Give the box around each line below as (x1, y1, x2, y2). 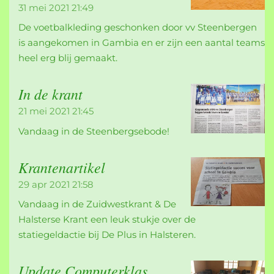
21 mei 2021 (18, 105, 70, 117)
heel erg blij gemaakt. (18, 52, 117, 64)
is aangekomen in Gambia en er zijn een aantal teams (18, 37, 265, 49)
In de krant (18, 84, 83, 104)
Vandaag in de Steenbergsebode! (18, 125, 169, 137)
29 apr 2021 (18, 178, 70, 190)
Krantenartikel (18, 157, 105, 177)
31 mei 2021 (18, 1, 69, 13)
